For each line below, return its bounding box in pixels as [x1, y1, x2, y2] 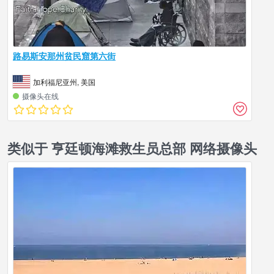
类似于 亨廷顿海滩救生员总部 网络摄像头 [7, 138, 257, 158]
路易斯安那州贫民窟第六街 [13, 49, 116, 62]
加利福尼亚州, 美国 [33, 76, 95, 87]
